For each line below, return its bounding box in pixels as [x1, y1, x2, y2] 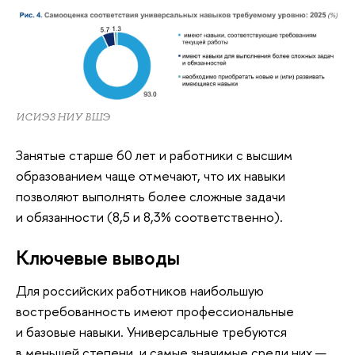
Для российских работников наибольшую [16, 281, 264, 300]
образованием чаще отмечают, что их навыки [16, 166, 285, 185]
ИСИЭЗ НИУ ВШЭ [16, 109, 110, 124]
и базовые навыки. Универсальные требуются [16, 322, 287, 341]
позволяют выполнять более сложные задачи [16, 187, 285, 206]
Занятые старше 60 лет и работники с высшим [16, 146, 292, 165]
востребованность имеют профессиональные [16, 301, 294, 320]
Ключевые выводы [16, 244, 180, 272]
